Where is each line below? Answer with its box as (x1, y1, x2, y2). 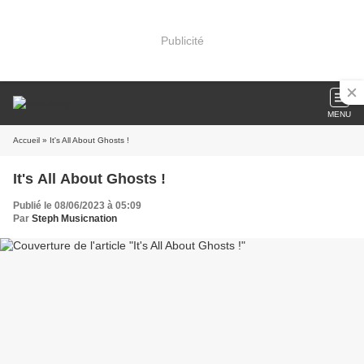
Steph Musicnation (32, 213, 117, 224)
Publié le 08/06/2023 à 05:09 (13, 200, 141, 211)
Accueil (13, 136, 40, 145)
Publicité (160, 33, 204, 47)
